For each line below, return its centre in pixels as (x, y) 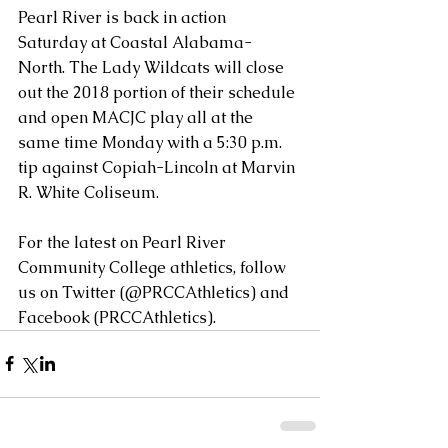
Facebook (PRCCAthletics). (117, 317)
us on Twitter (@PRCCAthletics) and (155, 292)
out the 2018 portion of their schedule (158, 92)
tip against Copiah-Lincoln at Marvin (158, 167)
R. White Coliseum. (88, 192)
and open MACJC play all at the (137, 117)
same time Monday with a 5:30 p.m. (152, 142)
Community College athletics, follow (154, 267)
